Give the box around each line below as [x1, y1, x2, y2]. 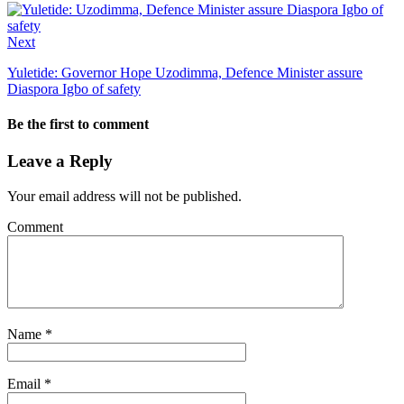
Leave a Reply [7, 151, 113, 171]
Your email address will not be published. [7, 188, 242, 205]
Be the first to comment [7, 116, 149, 133]
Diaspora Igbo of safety [7, 80, 141, 96]
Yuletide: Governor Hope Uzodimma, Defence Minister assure [7, 64, 363, 80]
